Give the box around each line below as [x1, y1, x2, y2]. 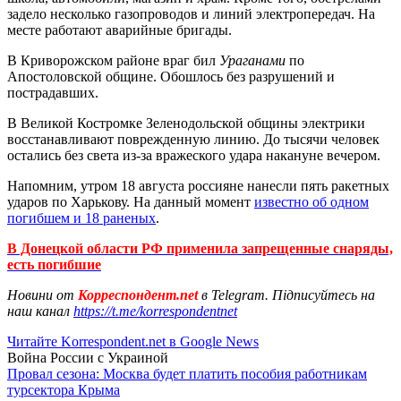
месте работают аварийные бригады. [7, 21, 232, 38]
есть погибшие [7, 256, 101, 272]
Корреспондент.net [74, 286, 201, 303]
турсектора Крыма [7, 381, 120, 397]
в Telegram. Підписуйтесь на [201, 286, 375, 303]
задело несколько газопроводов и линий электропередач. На [7, 5, 375, 21]
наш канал [7, 303, 73, 319]
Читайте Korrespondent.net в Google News [7, 333, 259, 349]
